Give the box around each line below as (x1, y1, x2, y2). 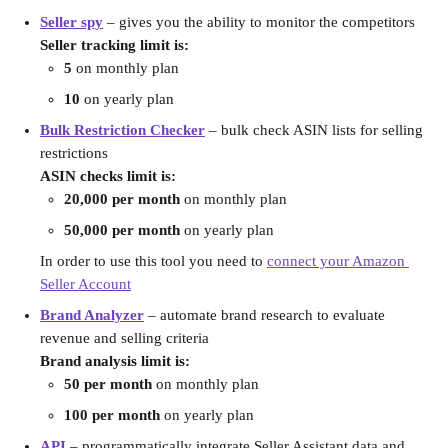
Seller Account (40, 276, 131, 292)
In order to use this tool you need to (40, 253, 267, 269)
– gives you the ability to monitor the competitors (103, 14, 415, 30)
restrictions (40, 145, 108, 161)
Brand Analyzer (40, 307, 144, 323)
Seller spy (40, 14, 103, 30)
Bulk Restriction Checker (40, 122, 205, 138)
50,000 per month (64, 222, 180, 238)
